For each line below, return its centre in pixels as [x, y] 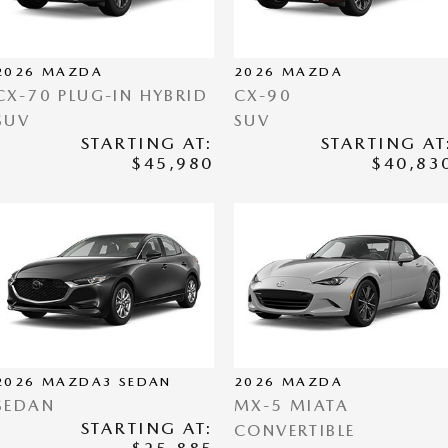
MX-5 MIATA [291, 405]
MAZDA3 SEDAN [107, 381]
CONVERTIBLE [295, 430]
